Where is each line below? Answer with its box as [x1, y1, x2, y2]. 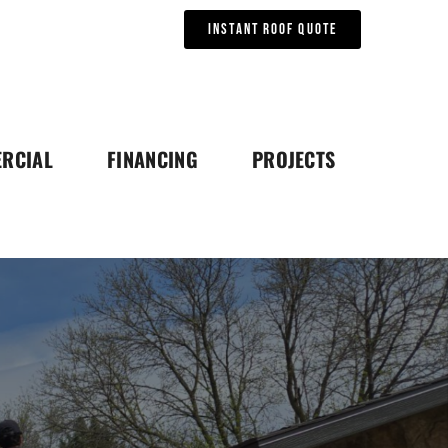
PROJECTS [251, 143, 336, 174]
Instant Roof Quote [208, 20, 337, 39]
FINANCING [106, 143, 198, 174]
